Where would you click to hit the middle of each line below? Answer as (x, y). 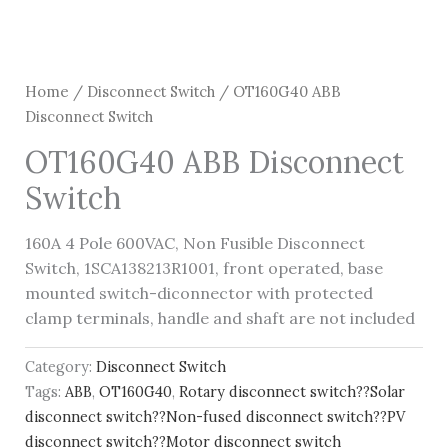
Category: (60, 367)
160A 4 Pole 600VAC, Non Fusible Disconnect (194, 242)
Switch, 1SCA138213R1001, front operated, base (203, 267)
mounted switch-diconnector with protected (198, 292)
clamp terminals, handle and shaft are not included (219, 317)
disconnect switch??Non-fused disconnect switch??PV (214, 417)
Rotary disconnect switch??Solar (291, 392)
